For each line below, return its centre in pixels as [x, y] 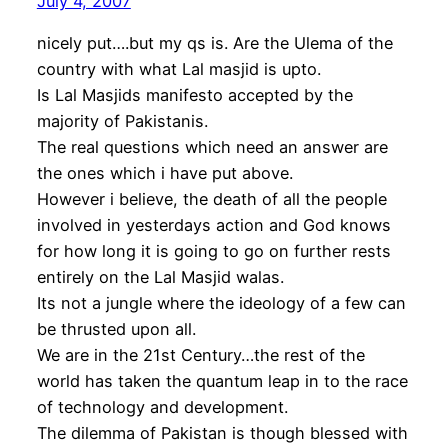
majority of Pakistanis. [122, 121]
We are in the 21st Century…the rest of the [200, 355]
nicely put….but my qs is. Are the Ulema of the [214, 43]
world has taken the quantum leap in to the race [222, 381]
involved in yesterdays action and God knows [213, 225]
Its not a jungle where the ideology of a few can [221, 303]
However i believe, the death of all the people [211, 199]
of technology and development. [162, 407]
